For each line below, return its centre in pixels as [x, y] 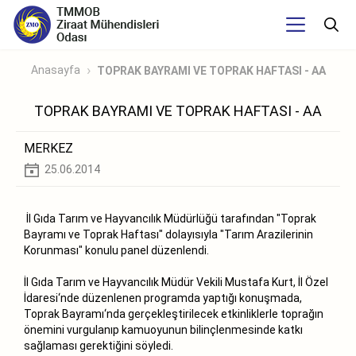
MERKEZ [48, 149]
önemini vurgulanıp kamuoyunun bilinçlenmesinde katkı [163, 329]
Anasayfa [55, 70]
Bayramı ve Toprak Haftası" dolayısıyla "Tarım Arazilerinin [168, 234]
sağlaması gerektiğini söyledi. [99, 345]
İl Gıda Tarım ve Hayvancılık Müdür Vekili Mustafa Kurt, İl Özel [176, 282]
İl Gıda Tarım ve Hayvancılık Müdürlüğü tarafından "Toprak [170, 218]
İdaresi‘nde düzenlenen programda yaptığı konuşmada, [163, 298]
